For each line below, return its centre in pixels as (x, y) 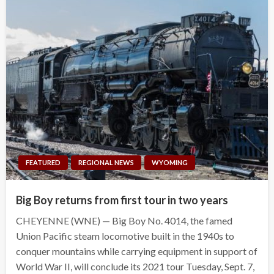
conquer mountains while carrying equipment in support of (137, 251)
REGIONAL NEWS (106, 162)
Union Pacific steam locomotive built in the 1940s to (125, 235)
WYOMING (170, 162)
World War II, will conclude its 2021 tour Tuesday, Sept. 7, (135, 266)
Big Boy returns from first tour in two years (122, 200)
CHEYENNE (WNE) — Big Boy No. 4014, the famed (124, 220)
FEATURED (43, 162)
